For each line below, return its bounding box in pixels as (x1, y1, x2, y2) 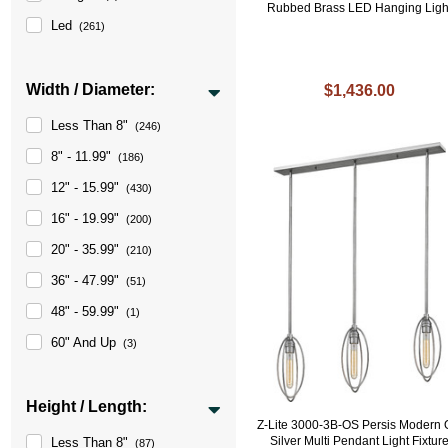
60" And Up (51, 334, 117, 350)
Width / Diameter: (26, 80, 156, 98)
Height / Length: (26, 397, 148, 415)
